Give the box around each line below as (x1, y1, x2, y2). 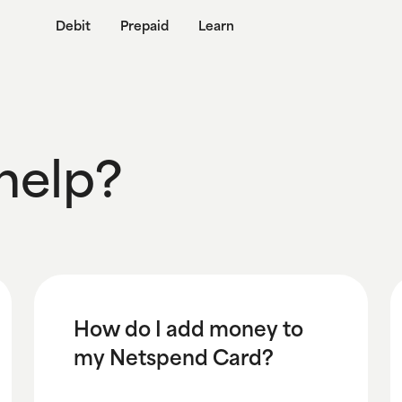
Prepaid (120, 17, 169, 33)
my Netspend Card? (73, 344, 274, 370)
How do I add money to (73, 315, 303, 341)
